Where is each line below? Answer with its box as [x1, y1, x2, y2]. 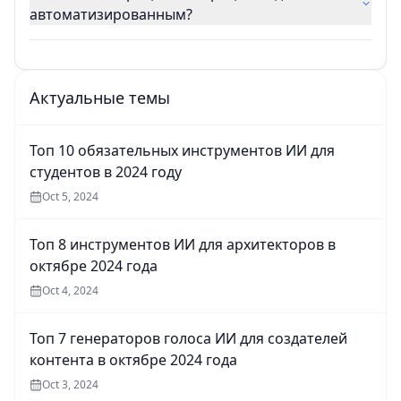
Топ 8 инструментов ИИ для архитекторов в [30, 235, 336, 255]
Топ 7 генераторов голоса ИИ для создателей [30, 328, 347, 349]
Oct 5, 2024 [42, 189, 98, 205]
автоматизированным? [30, 4, 192, 25]
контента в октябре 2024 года [30, 350, 237, 371]
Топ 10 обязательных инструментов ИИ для [30, 141, 335, 161]
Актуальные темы [30, 87, 170, 109]
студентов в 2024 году [30, 162, 182, 183]
